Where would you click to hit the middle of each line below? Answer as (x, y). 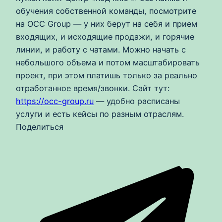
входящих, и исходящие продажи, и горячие (105, 37)
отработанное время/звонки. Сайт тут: (93, 88)
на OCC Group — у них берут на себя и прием (107, 24)
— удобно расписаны (137, 101)
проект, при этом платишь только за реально (107, 76)
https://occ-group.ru (55, 101)
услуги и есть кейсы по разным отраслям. (100, 114)
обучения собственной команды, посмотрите (106, 11)
